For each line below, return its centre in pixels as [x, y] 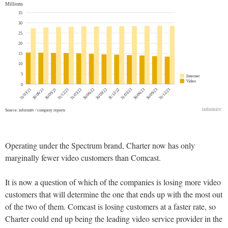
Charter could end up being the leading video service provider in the [114, 218]
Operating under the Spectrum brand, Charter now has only [100, 145]
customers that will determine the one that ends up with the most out [114, 194]
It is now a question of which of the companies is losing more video [113, 182]
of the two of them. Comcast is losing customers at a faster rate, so [110, 206]
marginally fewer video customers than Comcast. [83, 157]
